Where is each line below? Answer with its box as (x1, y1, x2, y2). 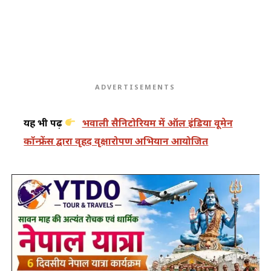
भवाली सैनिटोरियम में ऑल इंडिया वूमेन (82, 116, 233, 129)
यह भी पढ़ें (24, 116, 65, 129)
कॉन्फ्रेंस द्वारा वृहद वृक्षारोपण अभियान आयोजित (24, 134, 209, 148)
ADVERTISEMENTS (95, 82, 176, 91)
